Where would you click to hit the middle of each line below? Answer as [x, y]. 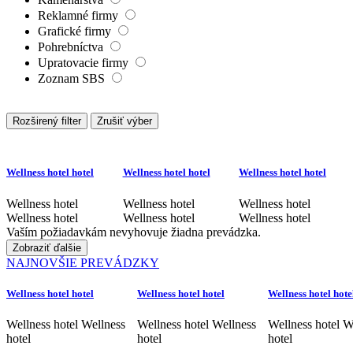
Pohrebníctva [72, 47]
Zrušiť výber [124, 121]
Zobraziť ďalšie [47, 247]
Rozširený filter [47, 121]
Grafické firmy [76, 32]
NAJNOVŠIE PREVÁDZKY [83, 262]
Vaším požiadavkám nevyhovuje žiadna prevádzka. [134, 232]
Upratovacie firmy [85, 63]
